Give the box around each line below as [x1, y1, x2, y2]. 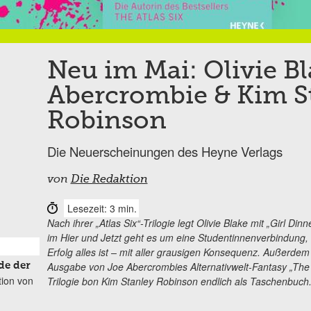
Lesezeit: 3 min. [67, 201, 137, 215]
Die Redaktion [70, 174, 148, 185]
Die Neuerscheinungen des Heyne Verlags [47, 142, 283, 160]
